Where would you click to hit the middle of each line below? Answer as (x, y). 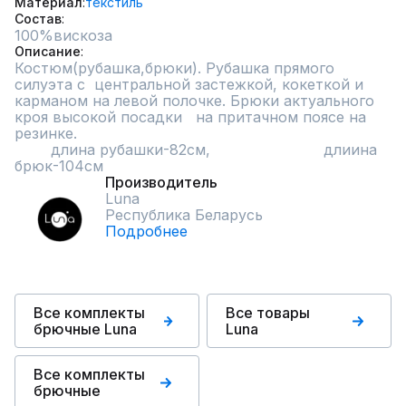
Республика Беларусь (184, 215)
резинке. (46, 133)
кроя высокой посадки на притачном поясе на (190, 117)
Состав (38, 19)
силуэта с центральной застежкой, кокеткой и (189, 84)
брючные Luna (85, 329)
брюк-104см (59, 166)
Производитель (161, 182)
